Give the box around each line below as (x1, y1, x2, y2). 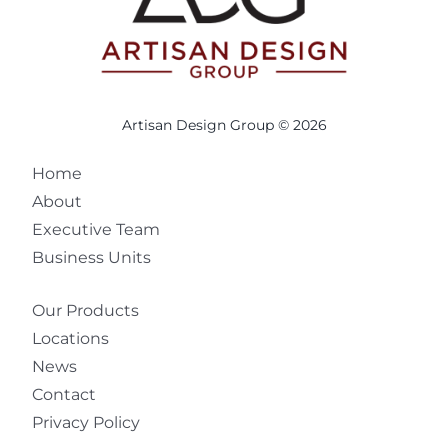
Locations (32, 329, 110, 349)
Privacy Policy (32, 413, 141, 433)
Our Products (32, 301, 140, 321)
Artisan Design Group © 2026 (121, 115, 327, 134)
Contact (32, 385, 97, 405)
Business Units (32, 247, 152, 267)
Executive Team (32, 219, 161, 239)
